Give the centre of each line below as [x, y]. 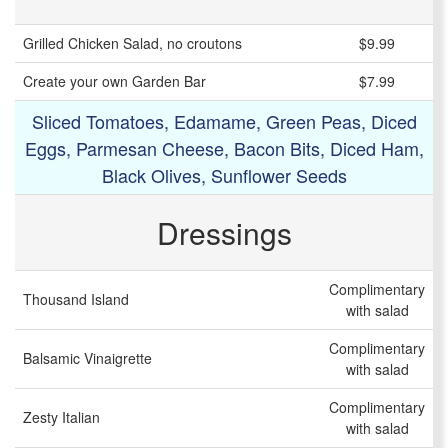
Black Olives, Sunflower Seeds [224, 175]
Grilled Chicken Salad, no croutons [132, 43]
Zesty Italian [61, 417]
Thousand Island [76, 299]
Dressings [224, 233]
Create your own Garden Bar [114, 81]
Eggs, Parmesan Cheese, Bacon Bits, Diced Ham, [224, 148]
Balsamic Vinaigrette [87, 358]
